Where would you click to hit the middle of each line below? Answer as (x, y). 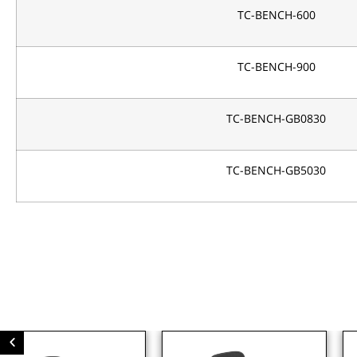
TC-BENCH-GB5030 (276, 170)
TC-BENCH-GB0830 (276, 118)
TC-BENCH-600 (276, 15)
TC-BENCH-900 (276, 67)
